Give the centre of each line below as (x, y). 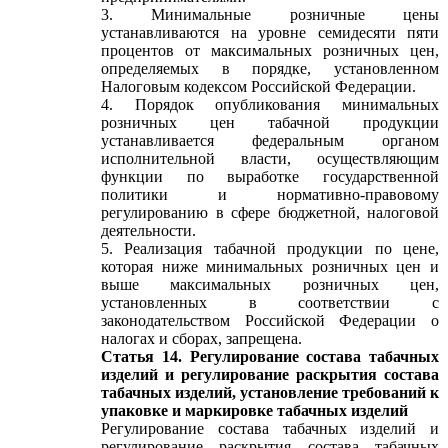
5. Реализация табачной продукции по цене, (270, 248)
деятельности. (148, 230)
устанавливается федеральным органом (270, 140)
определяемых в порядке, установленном (270, 68)
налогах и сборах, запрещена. (201, 338)
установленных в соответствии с (270, 302)
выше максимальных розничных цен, (270, 284)
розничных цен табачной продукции (270, 122)
